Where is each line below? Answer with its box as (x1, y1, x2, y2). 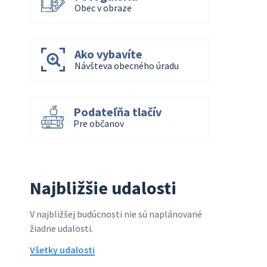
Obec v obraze (74, 2, 132, 14)
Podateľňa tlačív (73, 104, 162, 119)
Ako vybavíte (74, 46, 142, 61)
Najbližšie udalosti (30, 176, 176, 199)
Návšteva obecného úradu (74, 60, 179, 72)
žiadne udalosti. (30, 222, 93, 234)
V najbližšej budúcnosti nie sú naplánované (30, 208, 202, 220)
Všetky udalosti (30, 244, 95, 256)
